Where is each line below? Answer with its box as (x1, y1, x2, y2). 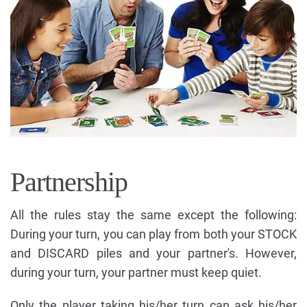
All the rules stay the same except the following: (10, 208, 297, 223)
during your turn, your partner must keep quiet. (10, 265, 262, 280)
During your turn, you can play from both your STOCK (10, 227, 297, 242)
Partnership (10, 167, 127, 198)
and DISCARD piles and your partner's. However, (10, 246, 297, 261)
